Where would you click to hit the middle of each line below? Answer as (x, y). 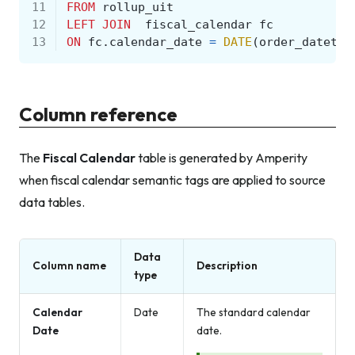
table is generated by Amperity (221, 158)
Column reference (98, 114)
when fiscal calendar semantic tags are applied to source (172, 180)
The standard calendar (254, 313)
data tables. (52, 202)
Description (227, 266)
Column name (69, 266)
